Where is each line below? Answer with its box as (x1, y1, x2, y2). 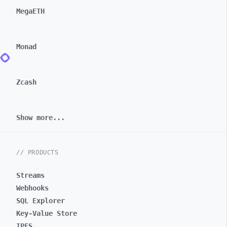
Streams (16, 171, 45, 179)
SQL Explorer (16, 197, 65, 205)
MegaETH (16, 7, 45, 15)
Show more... (16, 113, 65, 122)
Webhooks (16, 184, 49, 192)
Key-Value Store (16, 209, 77, 217)
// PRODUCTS (16, 149, 59, 156)
